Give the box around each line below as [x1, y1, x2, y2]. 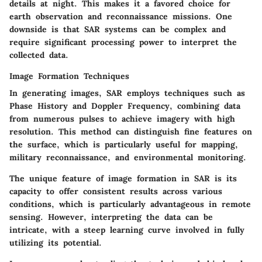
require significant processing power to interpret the [9, 37, 237, 48]
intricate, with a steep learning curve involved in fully [9, 225, 244, 236]
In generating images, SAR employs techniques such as [9, 88, 245, 99]
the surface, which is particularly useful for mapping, [9, 139, 238, 150]
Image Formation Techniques [9, 71, 129, 82]
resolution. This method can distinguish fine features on [9, 126, 252, 137]
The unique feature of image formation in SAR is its [9, 173, 237, 184]
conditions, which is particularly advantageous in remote [9, 199, 251, 210]
